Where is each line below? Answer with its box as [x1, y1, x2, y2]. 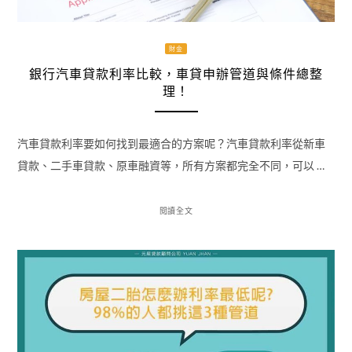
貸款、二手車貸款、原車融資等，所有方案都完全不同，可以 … [16, 159, 324, 173]
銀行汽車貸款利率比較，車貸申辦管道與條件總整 [29, 67, 323, 82]
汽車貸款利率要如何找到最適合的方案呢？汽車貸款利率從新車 [16, 137, 325, 151]
